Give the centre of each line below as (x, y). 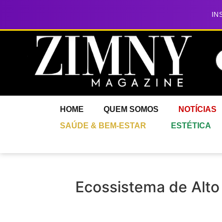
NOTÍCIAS (197, 110)
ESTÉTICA (191, 126)
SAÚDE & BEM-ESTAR (103, 126)
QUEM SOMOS (131, 110)
